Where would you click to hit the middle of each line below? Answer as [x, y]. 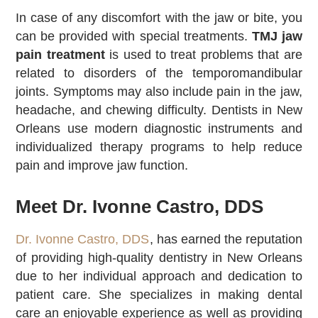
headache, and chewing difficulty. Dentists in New [159, 110]
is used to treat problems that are [203, 54]
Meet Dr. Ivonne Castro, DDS [140, 207]
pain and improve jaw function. [102, 165]
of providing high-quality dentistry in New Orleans [159, 258]
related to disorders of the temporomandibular [159, 73]
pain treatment [60, 54]
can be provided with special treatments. [134, 36]
